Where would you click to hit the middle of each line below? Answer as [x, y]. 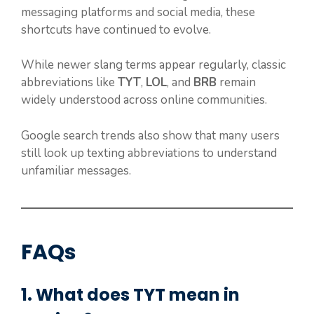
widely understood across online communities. [144, 100]
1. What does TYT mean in [130, 294]
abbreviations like [69, 83]
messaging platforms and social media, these [138, 12]
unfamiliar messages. [76, 170]
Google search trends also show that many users [150, 135]
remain [236, 83]
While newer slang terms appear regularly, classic [153, 65]
